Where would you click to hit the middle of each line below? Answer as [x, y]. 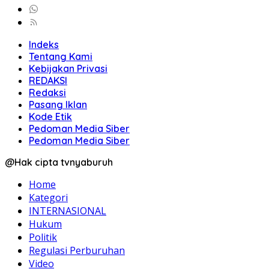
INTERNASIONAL [68, 210]
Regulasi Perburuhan [77, 250]
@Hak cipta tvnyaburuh [59, 162]
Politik [43, 237]
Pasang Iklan [58, 104]
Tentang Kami [61, 56]
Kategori [48, 197]
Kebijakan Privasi [68, 68]
